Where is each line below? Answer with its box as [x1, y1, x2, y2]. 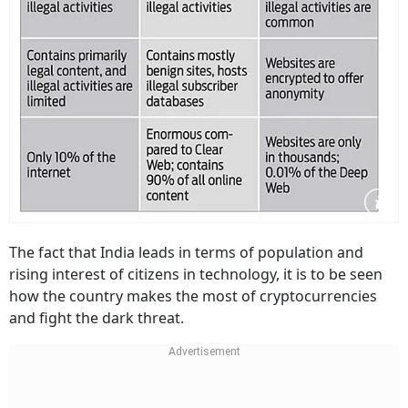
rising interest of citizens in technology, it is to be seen [9, 264, 382, 285]
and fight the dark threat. [9, 308, 184, 329]
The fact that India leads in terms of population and [9, 242, 363, 263]
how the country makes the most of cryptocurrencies [9, 286, 377, 307]
